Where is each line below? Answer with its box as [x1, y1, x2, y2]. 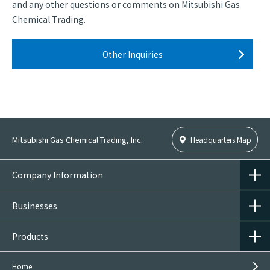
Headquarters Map [190, 134, 251, 145]
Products [12, 230, 48, 242]
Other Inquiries [102, 48, 163, 60]
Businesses [12, 199, 57, 212]
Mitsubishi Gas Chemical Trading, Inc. [12, 134, 143, 145]
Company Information [12, 169, 103, 181]
